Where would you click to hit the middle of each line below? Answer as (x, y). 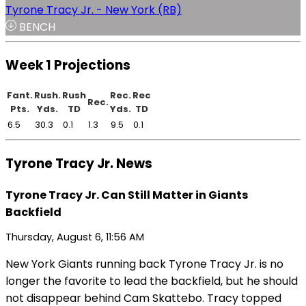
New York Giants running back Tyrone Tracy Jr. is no (144, 264)
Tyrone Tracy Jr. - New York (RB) (94, 10)
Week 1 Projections (68, 65)
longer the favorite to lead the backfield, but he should (152, 281)
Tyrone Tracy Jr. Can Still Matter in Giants (127, 195)
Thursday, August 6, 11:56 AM (75, 237)
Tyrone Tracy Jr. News (79, 164)
